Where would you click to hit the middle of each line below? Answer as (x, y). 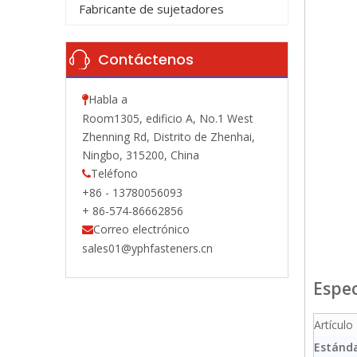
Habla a (108, 99)
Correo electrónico (141, 229)
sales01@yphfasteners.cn (147, 248)
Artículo (333, 325)
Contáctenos (146, 59)
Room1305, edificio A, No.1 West (168, 118)
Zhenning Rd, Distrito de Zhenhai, (169, 137)
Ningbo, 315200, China (141, 155)
